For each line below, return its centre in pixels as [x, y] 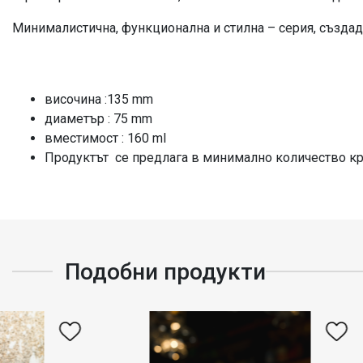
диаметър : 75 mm [98, 118]
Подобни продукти [165, 271]
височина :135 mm [99, 99]
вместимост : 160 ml [105, 138]
